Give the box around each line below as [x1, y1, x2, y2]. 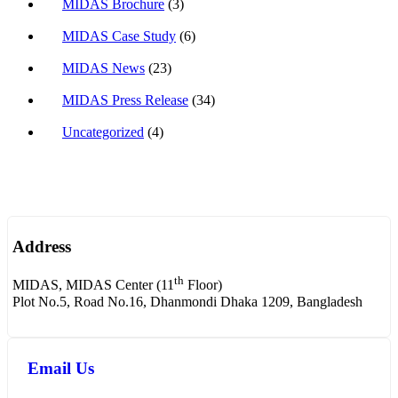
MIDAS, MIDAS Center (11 [12, 277, 174, 293]
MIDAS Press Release [62, 92, 188, 107]
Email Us [28, 359, 94, 378]
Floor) [184, 277, 222, 293]
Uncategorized [62, 123, 144, 139]
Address [12, 237, 71, 257]
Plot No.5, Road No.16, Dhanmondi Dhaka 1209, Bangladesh [12, 293, 362, 309]
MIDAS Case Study [62, 28, 176, 44]
